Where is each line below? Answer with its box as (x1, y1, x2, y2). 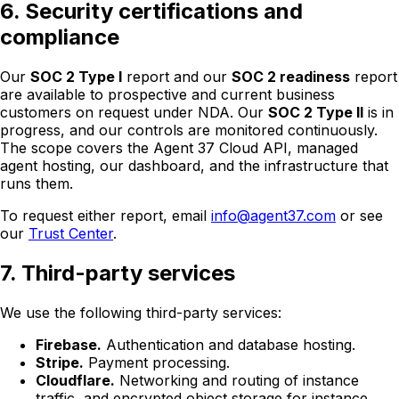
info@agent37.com (211, 206, 336, 224)
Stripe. (36, 353, 84, 371)
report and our (122, 67, 227, 85)
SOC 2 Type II (268, 102, 363, 121)
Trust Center (28, 224, 113, 242)
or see (336, 206, 383, 224)
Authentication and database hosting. (102, 335, 355, 354)
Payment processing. (84, 353, 230, 371)
